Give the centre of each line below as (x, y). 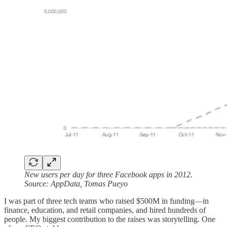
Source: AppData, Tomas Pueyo (76, 184)
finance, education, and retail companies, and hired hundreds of (105, 210)
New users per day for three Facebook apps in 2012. (108, 175)
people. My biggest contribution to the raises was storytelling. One (110, 219)
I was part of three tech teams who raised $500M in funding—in (106, 201)
